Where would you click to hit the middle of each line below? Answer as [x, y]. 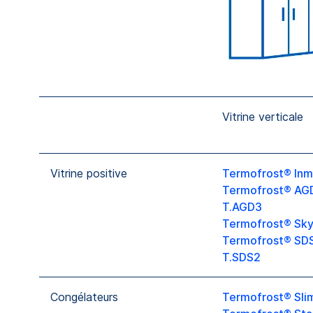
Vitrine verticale [263, 117]
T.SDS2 [241, 257]
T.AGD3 [242, 207]
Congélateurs [84, 297]
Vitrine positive [89, 174]
